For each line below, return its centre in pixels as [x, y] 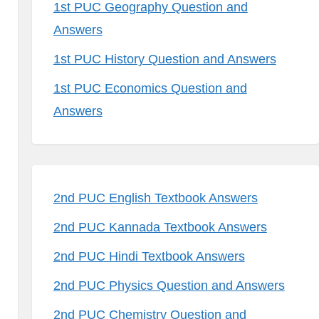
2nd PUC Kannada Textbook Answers [160, 227]
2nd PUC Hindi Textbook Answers [149, 256]
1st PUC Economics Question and [150, 88]
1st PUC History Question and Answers [164, 59]
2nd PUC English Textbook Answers [155, 198]
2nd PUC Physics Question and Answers [169, 286]
